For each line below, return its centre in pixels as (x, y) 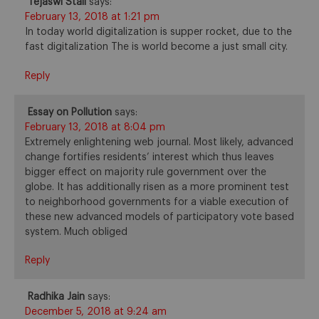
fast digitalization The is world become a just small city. (156, 47)
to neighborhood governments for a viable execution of (157, 202)
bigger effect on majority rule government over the (146, 172)
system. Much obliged (76, 232)
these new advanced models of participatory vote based (159, 217)
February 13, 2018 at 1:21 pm (92, 17)
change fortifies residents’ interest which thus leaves (150, 157)
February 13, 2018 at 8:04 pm (95, 127)
